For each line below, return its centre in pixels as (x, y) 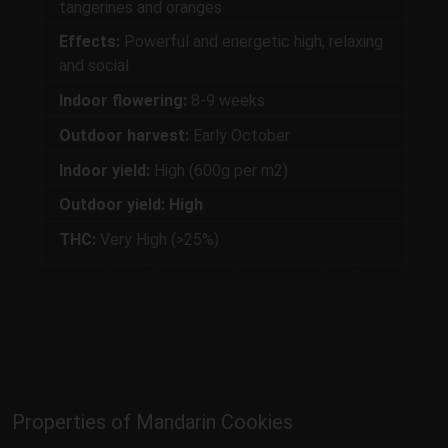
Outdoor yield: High (131, 205)
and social (94, 66)
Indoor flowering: (123, 101)
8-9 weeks (228, 101)
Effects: (89, 42)
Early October (239, 135)
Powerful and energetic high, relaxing (251, 42)
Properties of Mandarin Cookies (152, 421)
